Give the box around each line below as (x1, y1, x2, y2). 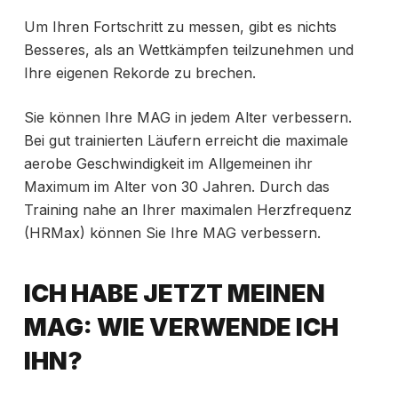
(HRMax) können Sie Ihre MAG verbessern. (23, 223, 321, 242)
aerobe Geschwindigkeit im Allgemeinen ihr (23, 154, 313, 172)
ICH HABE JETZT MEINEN (23, 279, 325, 309)
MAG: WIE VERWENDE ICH (23, 313, 338, 343)
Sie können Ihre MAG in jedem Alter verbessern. (23, 107, 352, 126)
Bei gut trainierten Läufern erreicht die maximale (23, 131, 348, 149)
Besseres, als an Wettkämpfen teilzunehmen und (23, 40, 354, 59)
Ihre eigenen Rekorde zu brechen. (23, 63, 256, 82)
